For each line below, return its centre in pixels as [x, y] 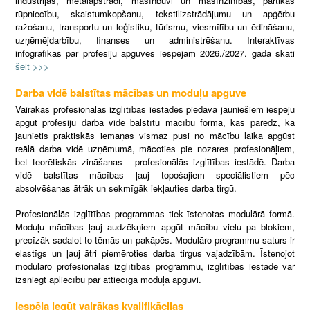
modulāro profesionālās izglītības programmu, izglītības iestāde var [155, 266]
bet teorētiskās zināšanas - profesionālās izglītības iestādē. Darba [155, 161]
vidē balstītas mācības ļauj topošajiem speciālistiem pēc [155, 174]
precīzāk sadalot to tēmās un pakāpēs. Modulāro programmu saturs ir [155, 239]
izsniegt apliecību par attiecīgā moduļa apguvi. [108, 279]
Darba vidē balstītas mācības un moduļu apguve [131, 92]
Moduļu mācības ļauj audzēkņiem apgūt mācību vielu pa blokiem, [155, 226]
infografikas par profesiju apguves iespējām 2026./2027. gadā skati [155, 53]
